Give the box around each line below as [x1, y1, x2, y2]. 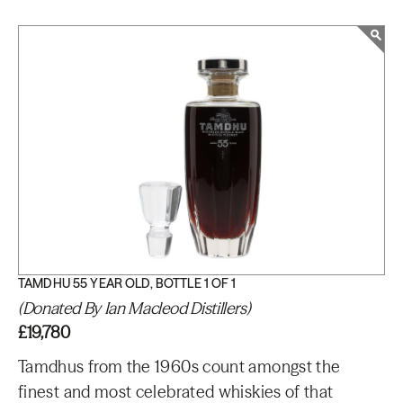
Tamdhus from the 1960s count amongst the [18, 356, 341, 377]
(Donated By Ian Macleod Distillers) [18, 298, 251, 318]
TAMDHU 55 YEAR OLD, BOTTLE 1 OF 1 [18, 275, 237, 291]
